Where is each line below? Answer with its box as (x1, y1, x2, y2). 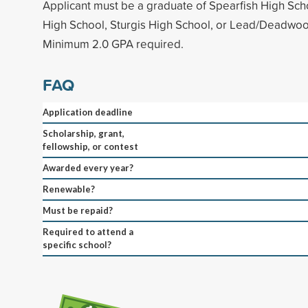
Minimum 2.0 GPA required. (43, 35, 184, 52)
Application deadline (43, 106, 133, 118)
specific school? (43, 239, 111, 250)
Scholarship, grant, (43, 127, 124, 139)
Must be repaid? (43, 204, 113, 216)
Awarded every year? (43, 162, 133, 173)
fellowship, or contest (43, 140, 138, 152)
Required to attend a (43, 225, 133, 237)
